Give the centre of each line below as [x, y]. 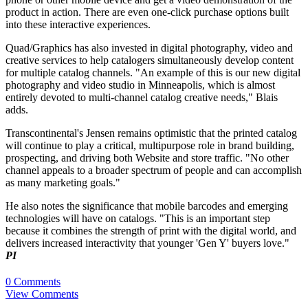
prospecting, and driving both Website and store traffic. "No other [147, 158]
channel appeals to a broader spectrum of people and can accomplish [154, 170]
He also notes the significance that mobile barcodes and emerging [147, 206]
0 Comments [33, 281]
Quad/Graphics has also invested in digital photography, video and [149, 48]
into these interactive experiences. [78, 25]
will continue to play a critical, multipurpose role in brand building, [150, 146]
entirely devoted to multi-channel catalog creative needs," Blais [142, 98]
